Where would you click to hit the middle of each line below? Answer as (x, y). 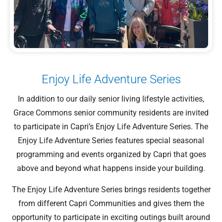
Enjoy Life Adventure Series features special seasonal (111, 141)
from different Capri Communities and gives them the (111, 204)
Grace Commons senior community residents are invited (111, 113)
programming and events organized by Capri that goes (111, 155)
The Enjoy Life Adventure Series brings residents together (111, 190)
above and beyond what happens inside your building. (111, 168)
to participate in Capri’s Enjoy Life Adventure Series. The (111, 127)
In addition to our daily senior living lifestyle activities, (111, 99)
